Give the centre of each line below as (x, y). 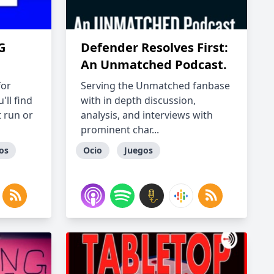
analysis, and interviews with (147, 115)
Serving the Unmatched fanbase (155, 86)
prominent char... (120, 130)
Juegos (139, 150)
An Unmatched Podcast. (154, 65)
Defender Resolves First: (154, 47)
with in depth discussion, (138, 100)
